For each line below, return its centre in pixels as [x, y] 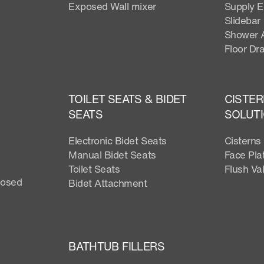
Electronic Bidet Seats [118, 140]
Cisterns [242, 140]
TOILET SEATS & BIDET [128, 99]
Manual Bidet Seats [112, 154]
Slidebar [242, 20]
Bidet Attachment [108, 183]
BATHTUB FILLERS [116, 246]
